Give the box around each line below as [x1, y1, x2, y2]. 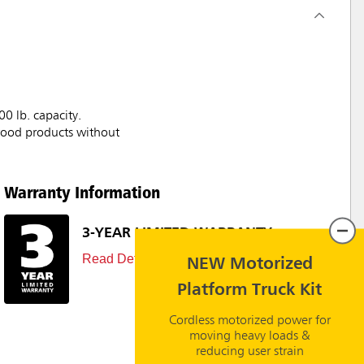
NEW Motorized [186, 255, 313, 272]
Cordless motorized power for [168, 314, 331, 327]
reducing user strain [195, 344, 304, 357]
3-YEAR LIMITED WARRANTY [82, 226, 272, 241]
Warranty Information [4, 181, 160, 203]
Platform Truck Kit [177, 281, 322, 298]
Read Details [82, 252, 158, 266]
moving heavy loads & [188, 329, 310, 342]
